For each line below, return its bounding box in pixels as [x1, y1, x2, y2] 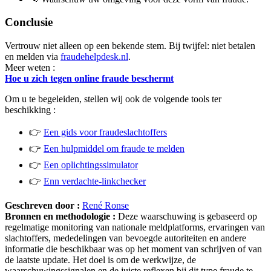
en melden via [5, 51, 60, 62]
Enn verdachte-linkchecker [44, 176, 146, 186]
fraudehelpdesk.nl [60, 51, 128, 62]
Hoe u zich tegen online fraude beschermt [5, 73, 174, 83]
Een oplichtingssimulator [44, 160, 138, 170]
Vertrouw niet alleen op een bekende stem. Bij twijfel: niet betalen [5, 41, 255, 51]
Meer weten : [5, 62, 55, 73]
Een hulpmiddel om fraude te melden [44, 143, 184, 154]
